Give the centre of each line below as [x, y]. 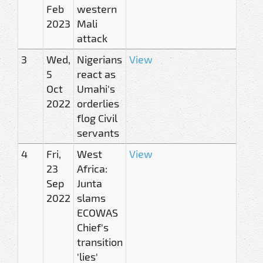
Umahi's [96, 88]
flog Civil [97, 118]
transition [100, 242]
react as [96, 74]
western [97, 9]
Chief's [93, 227]
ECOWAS [97, 212]
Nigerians [100, 59]
